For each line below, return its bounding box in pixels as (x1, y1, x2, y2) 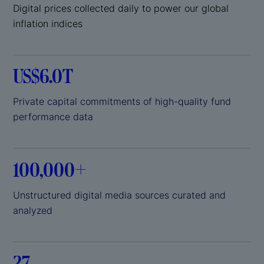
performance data (13, 111, 93, 123)
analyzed (13, 204, 52, 216)
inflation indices (13, 17, 82, 29)
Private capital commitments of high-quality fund (13, 95, 231, 108)
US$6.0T (13, 64, 76, 89)
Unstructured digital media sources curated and (13, 189, 226, 201)
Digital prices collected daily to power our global (13, 2, 229, 14)
